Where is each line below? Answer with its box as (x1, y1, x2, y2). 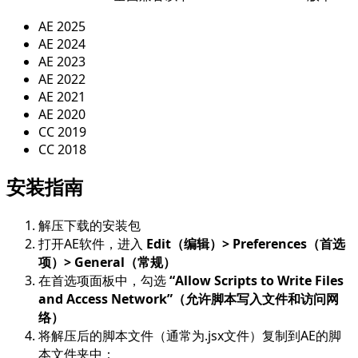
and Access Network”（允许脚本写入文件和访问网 (38, 290, 339, 308)
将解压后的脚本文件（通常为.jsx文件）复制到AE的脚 (38, 327, 341, 345)
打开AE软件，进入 (38, 235, 146, 253)
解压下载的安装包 (38, 217, 141, 235)
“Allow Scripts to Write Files (169, 272, 344, 290)
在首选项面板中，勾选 (38, 272, 169, 290)
